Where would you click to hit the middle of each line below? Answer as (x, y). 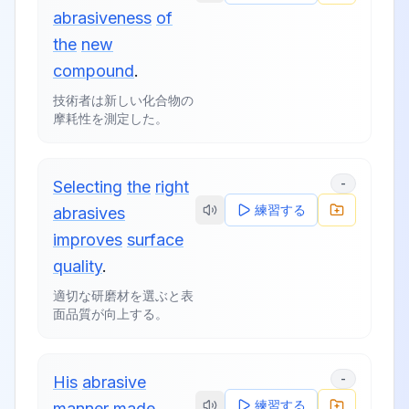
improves (88, 240)
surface (155, 240)
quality (78, 266)
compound (94, 71)
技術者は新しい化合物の (123, 100)
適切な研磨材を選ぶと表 (123, 295)
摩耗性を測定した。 (110, 118)
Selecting (88, 187)
